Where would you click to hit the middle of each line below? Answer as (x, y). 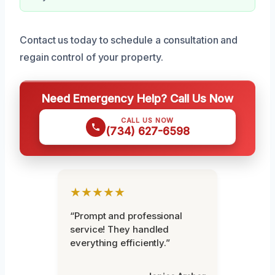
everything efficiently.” (120, 242)
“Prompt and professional (126, 215)
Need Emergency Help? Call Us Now (137, 98)
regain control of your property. (91, 57)
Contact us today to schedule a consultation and (129, 40)
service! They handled (120, 229)
